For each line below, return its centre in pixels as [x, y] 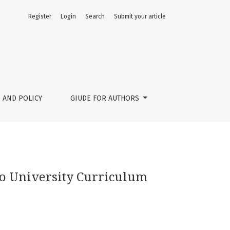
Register [40, 16]
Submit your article [140, 16]
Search [95, 16]
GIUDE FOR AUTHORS [106, 98]
